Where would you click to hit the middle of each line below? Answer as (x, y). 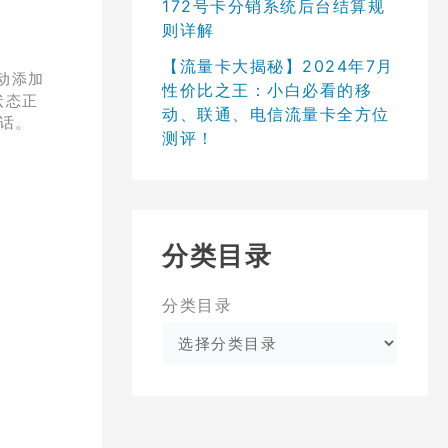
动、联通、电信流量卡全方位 (276, 113)
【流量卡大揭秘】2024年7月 (278, 65)
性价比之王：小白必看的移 (267, 89)
